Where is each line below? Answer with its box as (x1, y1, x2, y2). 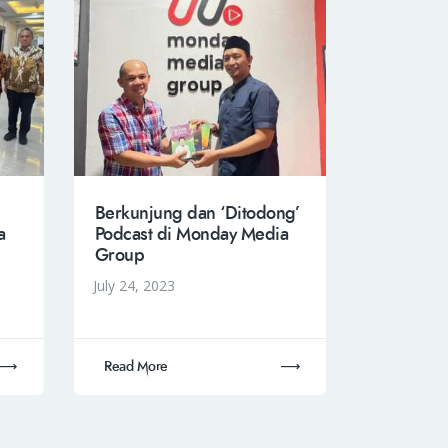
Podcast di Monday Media (94, 222, 288, 248)
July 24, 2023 (93, 275, 176, 295)
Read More (104, 357, 168, 377)
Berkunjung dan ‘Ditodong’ (94, 201, 299, 227)
